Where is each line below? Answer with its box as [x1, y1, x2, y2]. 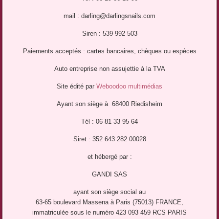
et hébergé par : [87, 153, 132, 161]
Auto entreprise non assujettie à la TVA [54, 65, 165, 73]
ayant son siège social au [73, 188, 146, 196]
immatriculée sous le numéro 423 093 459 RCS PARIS [32, 209, 187, 217]
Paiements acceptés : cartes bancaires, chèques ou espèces [22, 47, 197, 55]
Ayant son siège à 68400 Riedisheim [57, 100, 162, 108]
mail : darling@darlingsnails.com [64, 12, 155, 20]
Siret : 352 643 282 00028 [73, 135, 146, 143]
